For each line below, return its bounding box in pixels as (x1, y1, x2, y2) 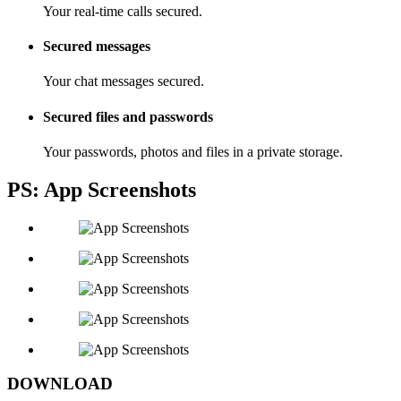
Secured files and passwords (43, 108, 213, 124)
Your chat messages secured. (43, 73, 204, 90)
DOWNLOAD (7, 374, 113, 394)
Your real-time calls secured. (43, 3, 202, 19)
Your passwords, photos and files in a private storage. (43, 143, 343, 159)
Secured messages (43, 38, 150, 55)
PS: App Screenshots (7, 177, 196, 201)
